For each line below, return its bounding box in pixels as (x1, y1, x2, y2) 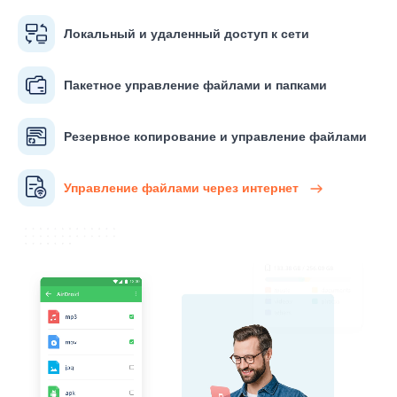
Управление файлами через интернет (64, 179, 302, 198)
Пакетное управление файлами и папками (64, 75, 327, 94)
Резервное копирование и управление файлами (64, 127, 367, 145)
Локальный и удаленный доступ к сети (64, 24, 309, 43)
